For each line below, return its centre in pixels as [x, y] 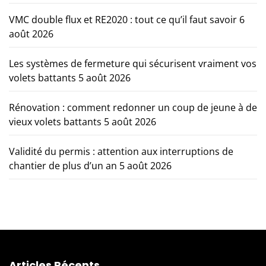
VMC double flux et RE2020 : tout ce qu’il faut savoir [123, 20]
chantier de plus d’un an [63, 166]
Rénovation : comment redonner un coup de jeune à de [133, 108]
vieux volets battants [55, 122]
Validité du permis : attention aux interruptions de [121, 152]
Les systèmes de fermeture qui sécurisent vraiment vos [133, 64]
